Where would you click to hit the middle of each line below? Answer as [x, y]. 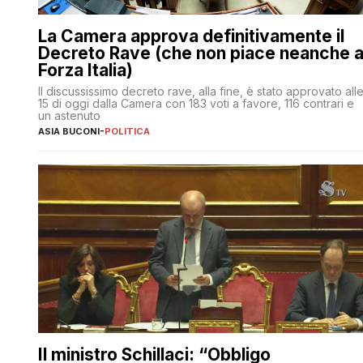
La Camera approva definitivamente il [191, 36]
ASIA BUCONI [69, 131]
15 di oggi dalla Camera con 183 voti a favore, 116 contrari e [196, 103]
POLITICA [127, 131]
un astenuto [69, 115]
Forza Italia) [85, 70]
